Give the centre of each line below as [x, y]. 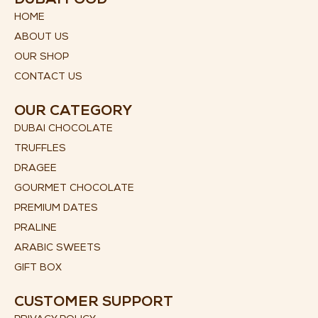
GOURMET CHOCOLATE [74, 189]
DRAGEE [35, 169]
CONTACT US [48, 78]
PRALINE [35, 229]
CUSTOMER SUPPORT [94, 303]
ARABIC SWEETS [57, 249]
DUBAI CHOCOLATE [64, 130]
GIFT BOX [38, 269]
